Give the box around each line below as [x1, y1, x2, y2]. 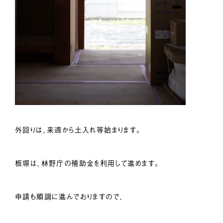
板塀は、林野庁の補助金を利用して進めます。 [15, 159, 160, 168]
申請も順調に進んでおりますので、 [15, 192, 124, 202]
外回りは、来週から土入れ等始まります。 [15, 125, 141, 135]
